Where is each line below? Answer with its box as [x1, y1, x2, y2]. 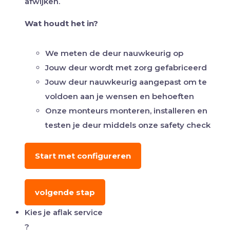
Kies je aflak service [25, 207, 103, 217]
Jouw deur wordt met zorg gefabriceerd [45, 62, 207, 72]
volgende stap [35, 187, 95, 197]
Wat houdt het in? [25, 18, 98, 28]
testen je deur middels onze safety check [45, 120, 210, 130]
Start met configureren [35, 150, 131, 161]
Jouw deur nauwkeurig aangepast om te [45, 76, 207, 87]
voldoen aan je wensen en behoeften [45, 91, 194, 101]
